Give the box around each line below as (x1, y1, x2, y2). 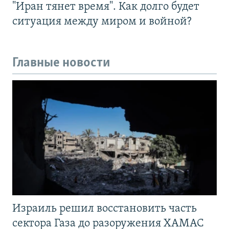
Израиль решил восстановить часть (12, 203, 197, 215)
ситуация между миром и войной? (12, 15, 192, 28)
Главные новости (12, 56, 110, 70)
